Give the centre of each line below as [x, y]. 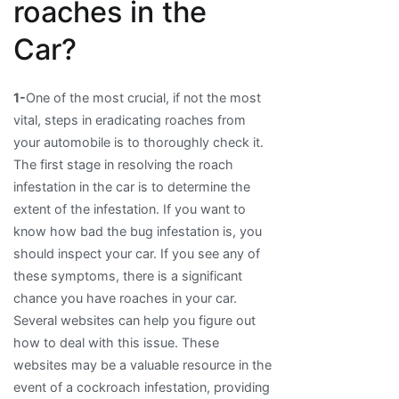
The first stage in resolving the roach [123, 164]
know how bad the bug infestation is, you [138, 231]
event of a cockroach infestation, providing [142, 387]
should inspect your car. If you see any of [137, 253]
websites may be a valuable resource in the [142, 364]
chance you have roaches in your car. [125, 297]
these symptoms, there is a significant [128, 275]
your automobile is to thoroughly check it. [138, 142]
